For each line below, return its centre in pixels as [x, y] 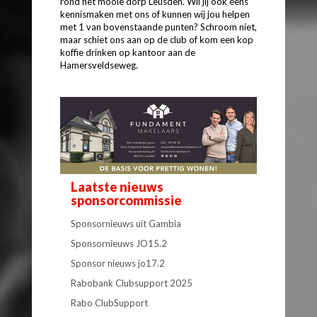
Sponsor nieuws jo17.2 [118, 263]
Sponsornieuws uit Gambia [126, 223]
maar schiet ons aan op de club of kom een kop [157, 39]
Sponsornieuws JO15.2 [119, 243]
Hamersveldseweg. [99, 65]
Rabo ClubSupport [109, 302]
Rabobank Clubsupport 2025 [132, 283]
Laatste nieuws [117, 186]
